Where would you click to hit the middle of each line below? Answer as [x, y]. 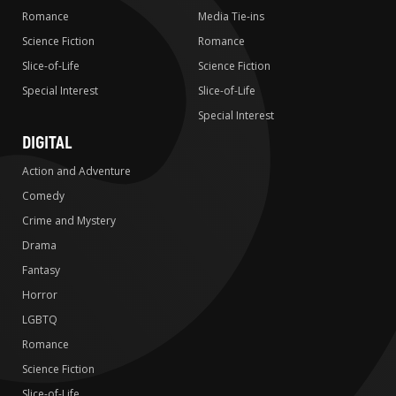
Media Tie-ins [231, 16]
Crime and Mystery [69, 220]
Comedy [43, 195]
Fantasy [41, 270]
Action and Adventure [76, 171]
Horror [40, 294]
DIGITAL [47, 142]
